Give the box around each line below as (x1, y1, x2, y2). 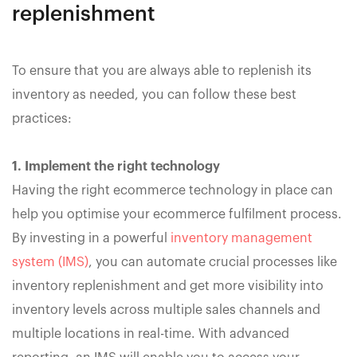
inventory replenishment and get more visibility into (12, 279, 324, 292)
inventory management (171, 231, 312, 245)
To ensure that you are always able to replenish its (12, 64, 312, 77)
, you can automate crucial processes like (88, 255, 337, 269)
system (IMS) (12, 255, 88, 269)
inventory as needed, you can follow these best (12, 88, 296, 101)
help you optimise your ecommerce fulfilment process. (12, 207, 342, 221)
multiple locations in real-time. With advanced (12, 327, 289, 340)
